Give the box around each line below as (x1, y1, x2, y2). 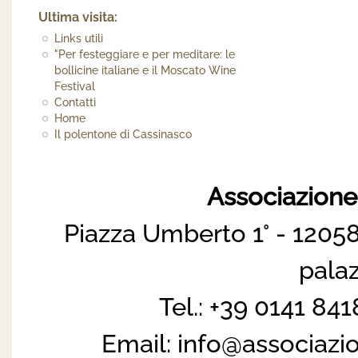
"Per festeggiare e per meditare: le (54, 47, 236, 61)
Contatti (54, 95, 97, 109)
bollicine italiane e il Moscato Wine (54, 63, 237, 77)
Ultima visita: (38, 9, 117, 25)
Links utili (54, 31, 104, 45)
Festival (54, 79, 96, 93)
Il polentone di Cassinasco (54, 127, 193, 141)
